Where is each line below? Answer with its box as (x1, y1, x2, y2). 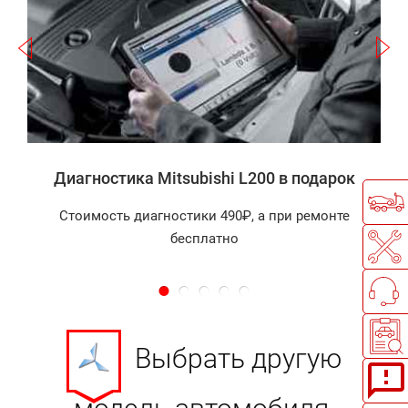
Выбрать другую (135, 342, 342, 375)
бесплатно (169, 229, 239, 247)
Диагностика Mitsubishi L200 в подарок (53, 168, 355, 188)
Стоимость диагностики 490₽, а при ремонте (58, 207, 350, 224)
